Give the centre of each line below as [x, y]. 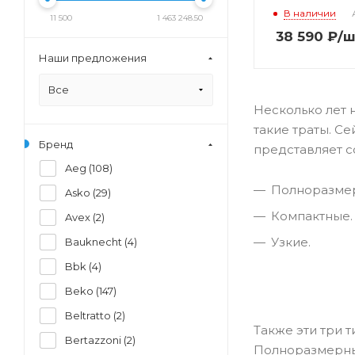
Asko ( [80, 193]
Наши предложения [93, 58]
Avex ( [80, 217]
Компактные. [312, 216]
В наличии [310, 13]
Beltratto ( [91, 315]
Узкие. [291, 242]
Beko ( [82, 291]
